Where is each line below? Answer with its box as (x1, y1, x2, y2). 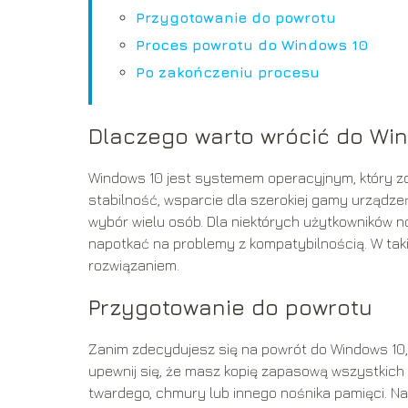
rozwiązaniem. (88, 256, 179, 273)
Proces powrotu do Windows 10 (136, 36, 368, 53)
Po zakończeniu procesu (136, 63, 320, 80)
